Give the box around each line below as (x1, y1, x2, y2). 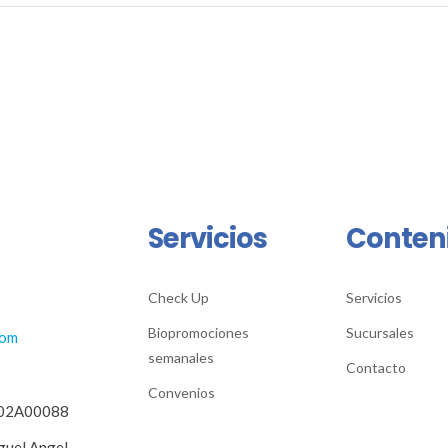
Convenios (147, 383, 215, 401)
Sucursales (345, 323, 414, 341)
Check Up (147, 288, 209, 306)
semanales (147, 348, 214, 366)
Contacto (345, 358, 406, 376)
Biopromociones (147, 323, 249, 341)
